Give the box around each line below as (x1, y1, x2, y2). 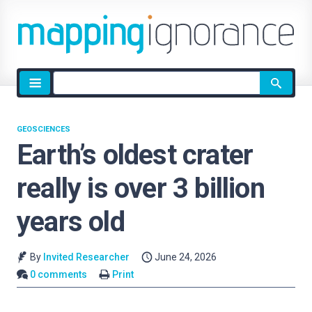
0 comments (30, 268, 88, 280)
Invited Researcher (42, 251, 130, 263)
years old (17, 205, 125, 238)
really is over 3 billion (17, 172, 265, 205)
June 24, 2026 (155, 251, 217, 263)
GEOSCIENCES (17, 125, 70, 134)
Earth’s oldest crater (17, 139, 253, 171)
